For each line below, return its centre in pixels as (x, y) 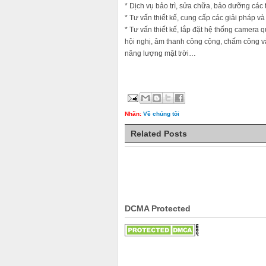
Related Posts (159, 134)
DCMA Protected (158, 209)
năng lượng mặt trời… (160, 54)
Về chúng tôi (161, 113)
